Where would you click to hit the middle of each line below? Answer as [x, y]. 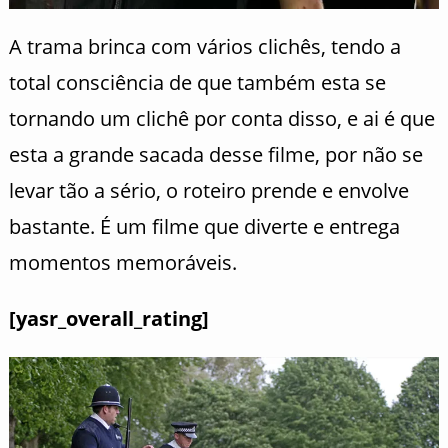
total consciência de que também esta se [197, 82]
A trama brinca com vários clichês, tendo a [204, 46]
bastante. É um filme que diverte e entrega [204, 226]
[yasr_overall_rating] [108, 318]
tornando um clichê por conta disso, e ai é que [221, 118]
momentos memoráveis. [122, 262]
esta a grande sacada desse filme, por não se [215, 154]
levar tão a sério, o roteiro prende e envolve [208, 190]
